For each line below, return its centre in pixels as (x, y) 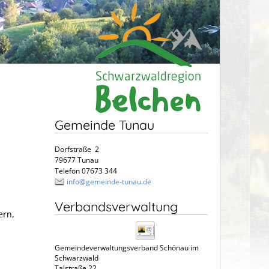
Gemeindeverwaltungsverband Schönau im (127, 247)
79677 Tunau (77, 160)
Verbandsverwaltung (116, 206)
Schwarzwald (77, 258)
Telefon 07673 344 (86, 171)
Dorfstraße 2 (77, 149)
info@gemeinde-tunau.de (109, 181)
